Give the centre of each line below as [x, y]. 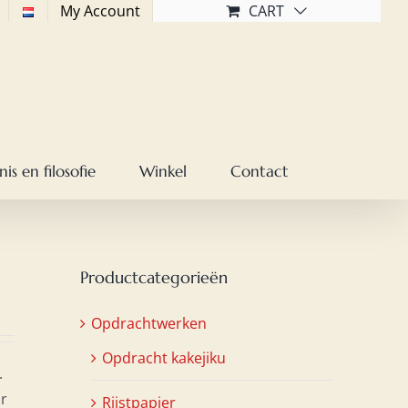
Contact [260, 171]
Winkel [163, 171]
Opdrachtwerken [149, 323]
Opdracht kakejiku [164, 357]
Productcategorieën [154, 277]
